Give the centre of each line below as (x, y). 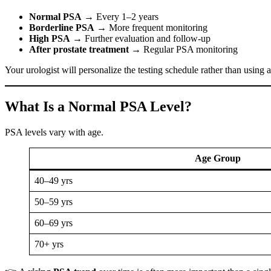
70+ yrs (49, 244)
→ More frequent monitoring (151, 27)
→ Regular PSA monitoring (183, 49)
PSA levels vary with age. (54, 132)
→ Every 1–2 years (120, 16)
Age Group (218, 158)
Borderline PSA (62, 27)
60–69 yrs (54, 223)
